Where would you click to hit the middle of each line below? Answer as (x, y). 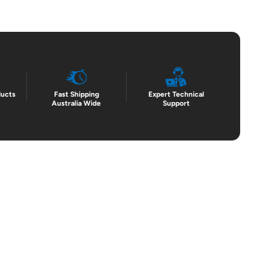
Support (176, 103)
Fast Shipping (76, 94)
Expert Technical (176, 94)
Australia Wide (77, 103)
